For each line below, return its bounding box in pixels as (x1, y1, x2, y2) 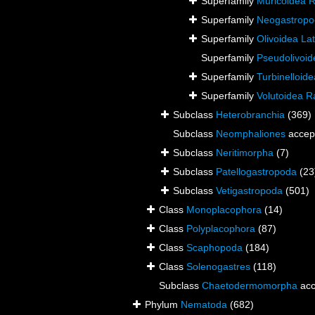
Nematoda (181, 299, 227, 311)
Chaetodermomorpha (202, 280, 297, 292)
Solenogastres (186, 261, 250, 273)
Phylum (145, 299, 181, 311)
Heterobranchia (216, 109, 285, 121)
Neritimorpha (216, 147, 274, 159)
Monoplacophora (186, 204, 262, 216)
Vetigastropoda (216, 185, 283, 197)
